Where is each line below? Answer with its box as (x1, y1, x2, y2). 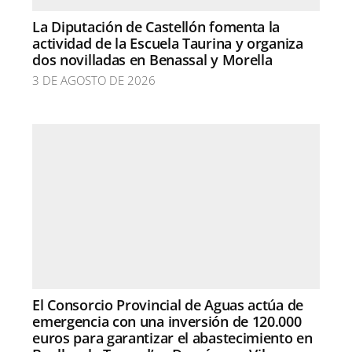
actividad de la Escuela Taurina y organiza (32, 33, 303, 53)
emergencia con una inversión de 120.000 (32, 311, 302, 331)
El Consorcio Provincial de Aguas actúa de (32, 295, 303, 314)
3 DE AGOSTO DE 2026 (32, 71, 156, 88)
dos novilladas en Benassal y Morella (32, 49, 273, 69)
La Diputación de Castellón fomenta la (32, 16, 280, 36)
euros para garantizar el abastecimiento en (32, 328, 313, 347)
